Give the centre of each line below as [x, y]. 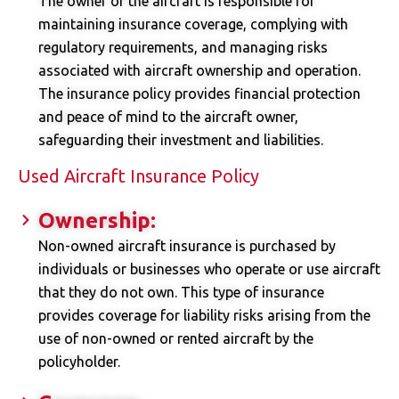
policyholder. [79, 362]
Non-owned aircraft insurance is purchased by [187, 246]
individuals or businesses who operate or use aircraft [209, 269]
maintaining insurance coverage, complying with [193, 24]
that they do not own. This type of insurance [181, 293]
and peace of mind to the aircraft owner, [168, 117]
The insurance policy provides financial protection [199, 94]
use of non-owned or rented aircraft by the [175, 339]
